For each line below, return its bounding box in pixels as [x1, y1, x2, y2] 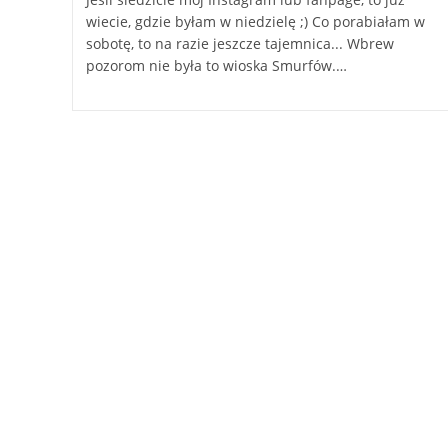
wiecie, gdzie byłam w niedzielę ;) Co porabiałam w [85, 12, 425, 31]
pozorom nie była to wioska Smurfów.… [85, 56, 347, 75]
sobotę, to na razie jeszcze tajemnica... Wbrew [85, 34, 394, 53]
